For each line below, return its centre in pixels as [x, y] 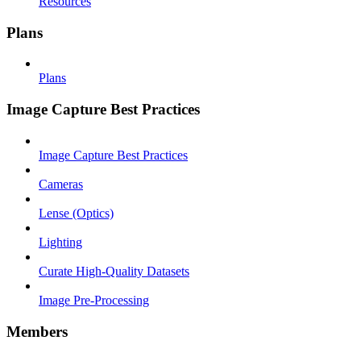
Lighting [60, 242]
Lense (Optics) [76, 213]
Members [37, 331]
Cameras [61, 184]
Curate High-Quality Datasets [114, 271]
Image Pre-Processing [94, 300]
